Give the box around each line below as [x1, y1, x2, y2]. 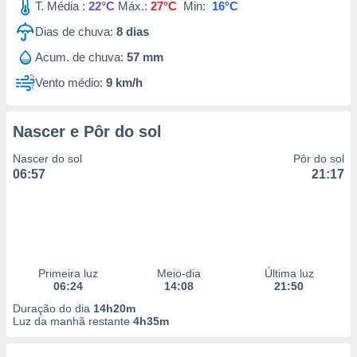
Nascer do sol [13, 152, 82, 165]
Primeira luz [37, 267, 98, 280]
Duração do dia [13, 302, 93, 315]
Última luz [264, 267, 314, 280]
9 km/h [106, 76, 143, 89]
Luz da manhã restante [13, 315, 133, 328]
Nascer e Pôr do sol [13, 123, 162, 140]
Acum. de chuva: [35, 50, 124, 64]
